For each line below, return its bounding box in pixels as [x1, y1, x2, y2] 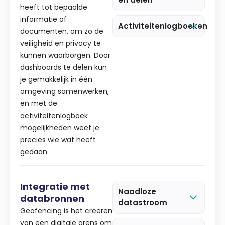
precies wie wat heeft [20, 135, 96, 145]
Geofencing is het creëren [20, 205, 113, 216]
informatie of [20, 14, 67, 25]
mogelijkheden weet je [20, 123, 99, 133]
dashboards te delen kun [20, 62, 107, 73]
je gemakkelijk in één [20, 74, 92, 85]
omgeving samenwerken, [20, 86, 109, 97]
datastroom [118, 197, 167, 208]
